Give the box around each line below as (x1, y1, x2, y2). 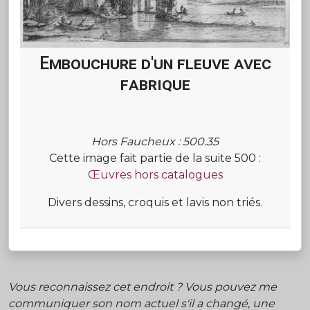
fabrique (120, 73, 190, 94)
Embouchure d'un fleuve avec (39, 53, 271, 73)
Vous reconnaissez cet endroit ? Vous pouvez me (8, 280, 277, 293)
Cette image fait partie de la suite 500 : (49, 151, 261, 165)
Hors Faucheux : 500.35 (91, 134, 219, 148)
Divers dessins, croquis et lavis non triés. (48, 195, 262, 209)
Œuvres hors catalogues (87, 167, 223, 181)
